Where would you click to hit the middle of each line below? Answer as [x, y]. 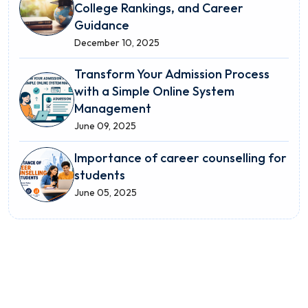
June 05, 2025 [106, 192]
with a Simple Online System [154, 91]
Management [113, 108]
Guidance [102, 25]
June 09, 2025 [105, 126]
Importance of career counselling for [180, 157]
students [100, 175]
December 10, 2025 [117, 43]
